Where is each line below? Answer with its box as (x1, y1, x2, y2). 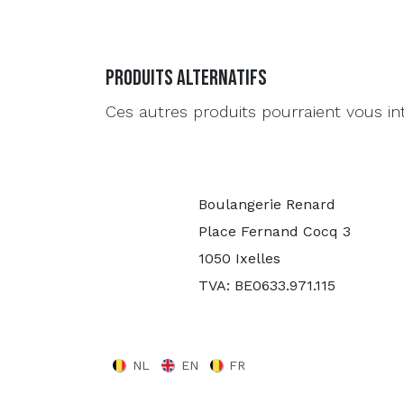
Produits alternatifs (106, 64, 267, 91)
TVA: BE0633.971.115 (197, 277, 335, 295)
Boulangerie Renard (197, 196, 335, 214)
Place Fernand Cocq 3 (197, 223, 351, 241)
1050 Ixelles (197, 250, 280, 268)
